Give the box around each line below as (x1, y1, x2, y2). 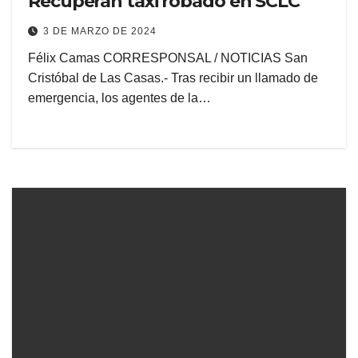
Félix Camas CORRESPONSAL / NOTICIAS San (28, 51, 308, 66)
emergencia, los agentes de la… (28, 91, 211, 105)
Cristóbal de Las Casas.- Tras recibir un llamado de (28, 71, 318, 86)
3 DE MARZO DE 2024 (43, 26, 157, 38)
